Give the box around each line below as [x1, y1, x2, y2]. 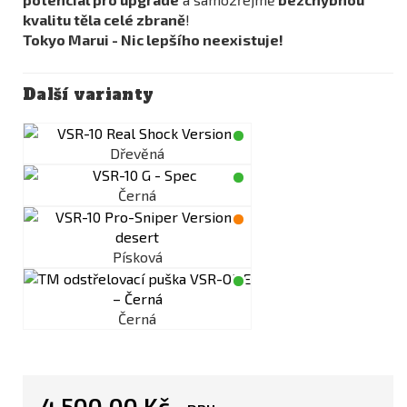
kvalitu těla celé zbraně [23, 11, 185, 29]
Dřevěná [110, 144, 164, 163]
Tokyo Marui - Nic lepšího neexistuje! [23, 31, 283, 49]
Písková [112, 248, 163, 266]
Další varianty [23, 84, 154, 106]
